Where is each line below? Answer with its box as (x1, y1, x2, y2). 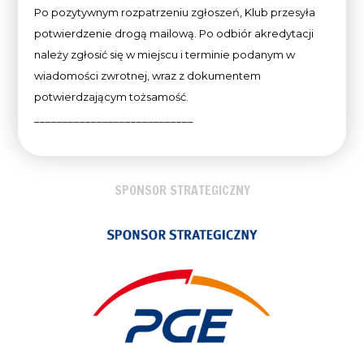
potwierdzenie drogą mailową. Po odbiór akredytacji (34, 27, 314, 41)
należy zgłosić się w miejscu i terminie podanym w (34, 48, 296, 62)
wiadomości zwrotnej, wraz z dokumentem (34, 69, 262, 83)
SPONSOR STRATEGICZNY (114, 181, 250, 200)
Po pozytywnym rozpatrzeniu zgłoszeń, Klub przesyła (34, 6, 316, 19)
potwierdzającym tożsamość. (34, 90, 189, 104)
